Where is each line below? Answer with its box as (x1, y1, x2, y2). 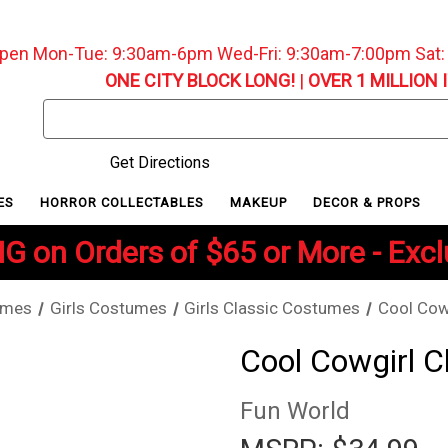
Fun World (240, 397, 350, 426)
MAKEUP (230, 194, 292, 210)
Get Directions (105, 153, 210, 172)
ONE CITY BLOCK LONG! (104, 70, 295, 91)
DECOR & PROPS (313, 194, 426, 210)
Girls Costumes (49, 298, 167, 319)
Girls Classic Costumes (184, 298, 361, 319)
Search (43, 101, 92, 120)
